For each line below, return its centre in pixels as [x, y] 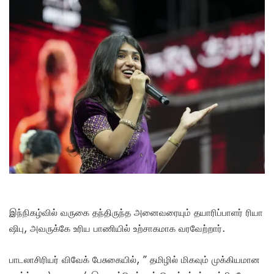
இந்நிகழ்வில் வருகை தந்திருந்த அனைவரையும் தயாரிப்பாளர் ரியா [136, 212]
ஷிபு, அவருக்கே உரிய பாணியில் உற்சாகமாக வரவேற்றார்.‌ [119, 228]
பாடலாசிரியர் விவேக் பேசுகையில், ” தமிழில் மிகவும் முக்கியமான [135, 259]
